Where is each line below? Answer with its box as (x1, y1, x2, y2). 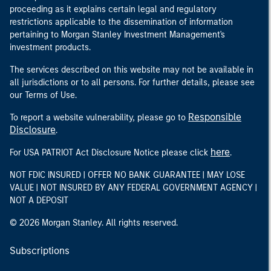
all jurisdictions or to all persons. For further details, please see (10, 77, 255, 88)
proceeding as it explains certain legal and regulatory (10, 4, 217, 15)
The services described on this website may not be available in (10, 64, 253, 75)
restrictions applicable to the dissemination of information (10, 16, 233, 27)
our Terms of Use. (10, 90, 77, 100)
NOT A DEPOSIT (10, 195, 68, 206)
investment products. (10, 42, 91, 53)
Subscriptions (10, 244, 70, 256)
